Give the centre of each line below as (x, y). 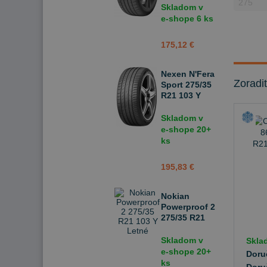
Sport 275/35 (186, 85)
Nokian (175, 196)
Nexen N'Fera (188, 74)
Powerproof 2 (188, 207)
